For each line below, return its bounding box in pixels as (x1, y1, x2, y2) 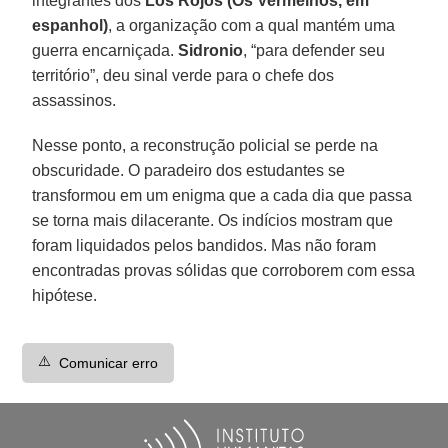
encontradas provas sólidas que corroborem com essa (32, 261, 416, 279)
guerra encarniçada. (32, 41, 179, 59)
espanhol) (32, 16, 109, 34)
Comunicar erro (59, 354, 159, 371)
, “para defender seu (243, 41, 386, 59)
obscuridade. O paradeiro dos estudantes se (32, 161, 346, 179)
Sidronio (178, 41, 244, 59)
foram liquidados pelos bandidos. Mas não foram (32, 236, 377, 254)
